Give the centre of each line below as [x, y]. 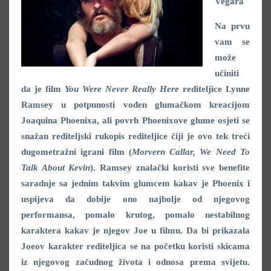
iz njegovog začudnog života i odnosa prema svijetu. [135, 262]
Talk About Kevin [56, 168]
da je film [43, 89]
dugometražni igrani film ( [77, 152]
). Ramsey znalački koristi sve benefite [170, 168]
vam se [232, 42]
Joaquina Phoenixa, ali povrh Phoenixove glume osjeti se [135, 120]
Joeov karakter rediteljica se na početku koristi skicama [135, 246]
